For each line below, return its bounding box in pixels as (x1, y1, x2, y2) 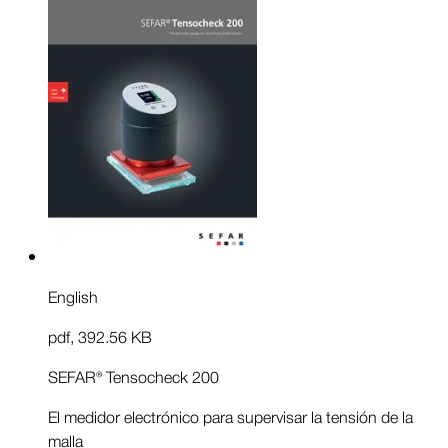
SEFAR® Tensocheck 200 (48, 364, 219, 388)
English (48, 284, 98, 308)
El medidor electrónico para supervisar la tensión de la (48, 404, 413, 428)
